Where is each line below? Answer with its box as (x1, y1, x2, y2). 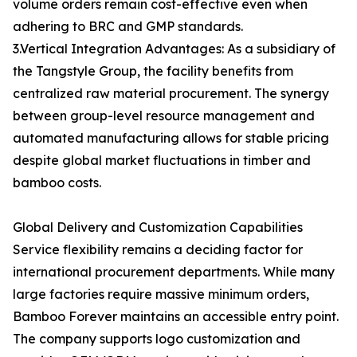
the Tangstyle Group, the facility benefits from (13, 63, 293, 79)
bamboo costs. (13, 175, 101, 190)
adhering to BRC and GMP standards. (13, 18, 243, 34)
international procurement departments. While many (13, 264, 335, 280)
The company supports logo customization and (13, 331, 300, 347)
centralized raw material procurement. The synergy (13, 85, 329, 101)
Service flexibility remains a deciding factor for (13, 241, 303, 257)
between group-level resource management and (13, 108, 315, 124)
